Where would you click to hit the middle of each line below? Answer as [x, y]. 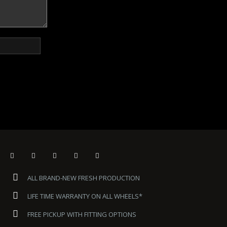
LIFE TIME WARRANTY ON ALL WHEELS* [84, 196]
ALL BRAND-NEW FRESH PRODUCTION [83, 178]
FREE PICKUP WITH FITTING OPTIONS [81, 215]
